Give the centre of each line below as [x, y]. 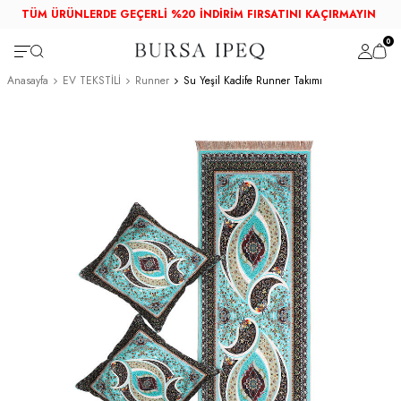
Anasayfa [28, 81]
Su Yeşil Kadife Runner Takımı [253, 81]
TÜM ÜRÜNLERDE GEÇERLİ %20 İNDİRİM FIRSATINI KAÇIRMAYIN [199, 14]
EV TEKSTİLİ [92, 81]
